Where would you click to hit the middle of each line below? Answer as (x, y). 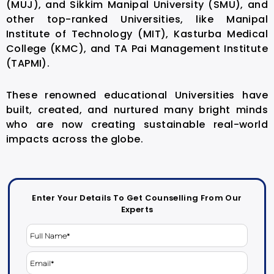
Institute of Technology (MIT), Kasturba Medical (137, 34)
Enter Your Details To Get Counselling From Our (137, 198)
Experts (137, 209)
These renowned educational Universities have (137, 95)
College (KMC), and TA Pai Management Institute (137, 48)
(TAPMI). (29, 63)
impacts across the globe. (75, 139)
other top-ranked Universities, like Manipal (137, 19)
